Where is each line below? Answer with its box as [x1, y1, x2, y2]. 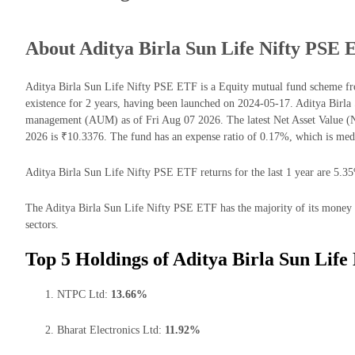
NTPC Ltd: [57, 288, 111, 300]
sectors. [25, 219, 59, 231]
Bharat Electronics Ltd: [57, 323, 165, 336]
